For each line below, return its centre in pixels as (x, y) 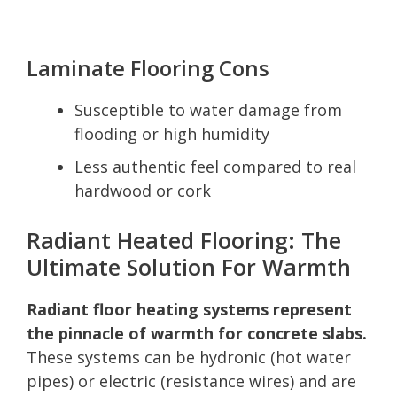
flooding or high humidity (172, 133)
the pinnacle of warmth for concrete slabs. (197, 333)
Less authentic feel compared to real (215, 166)
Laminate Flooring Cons (148, 67)
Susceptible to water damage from (208, 109)
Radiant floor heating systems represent (189, 309)
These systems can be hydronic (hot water (189, 357)
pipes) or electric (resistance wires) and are (191, 381)
